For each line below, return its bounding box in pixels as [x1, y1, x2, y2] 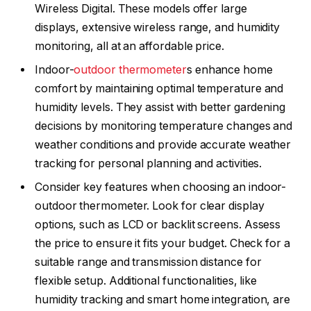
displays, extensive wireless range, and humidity [35, 20, 280, 34]
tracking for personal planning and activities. [35, 156, 262, 170]
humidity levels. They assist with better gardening [35, 100, 286, 114]
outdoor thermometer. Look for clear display [35, 199, 264, 212]
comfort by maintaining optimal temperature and [35, 81, 284, 95]
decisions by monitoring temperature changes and [35, 119, 293, 133]
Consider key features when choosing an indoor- [35, 180, 287, 194]
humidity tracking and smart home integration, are [35, 292, 291, 306]
